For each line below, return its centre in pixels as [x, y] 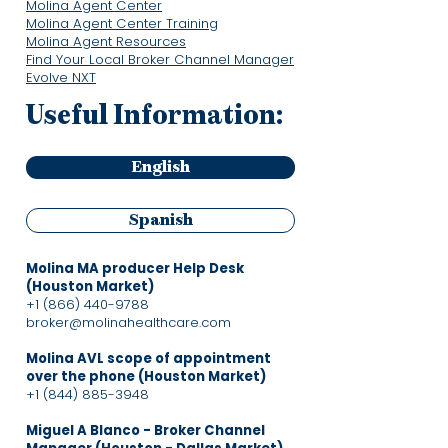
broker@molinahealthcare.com [128, 322]
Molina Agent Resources [106, 41]
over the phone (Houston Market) [146, 376]
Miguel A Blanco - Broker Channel [145, 430]
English [160, 167]
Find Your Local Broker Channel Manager [160, 59]
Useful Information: [154, 116]
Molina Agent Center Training [122, 23]
